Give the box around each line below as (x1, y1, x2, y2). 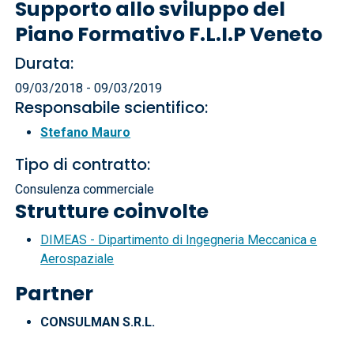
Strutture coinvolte (15, 198, 209, 225)
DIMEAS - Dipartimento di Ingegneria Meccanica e (40, 232, 318, 247)
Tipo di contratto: (15, 153, 151, 175)
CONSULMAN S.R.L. (40, 314, 156, 330)
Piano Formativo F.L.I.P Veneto (15, 21, 323, 48)
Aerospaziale (40, 251, 115, 266)
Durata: (15, 52, 74, 74)
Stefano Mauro (40, 125, 131, 140)
